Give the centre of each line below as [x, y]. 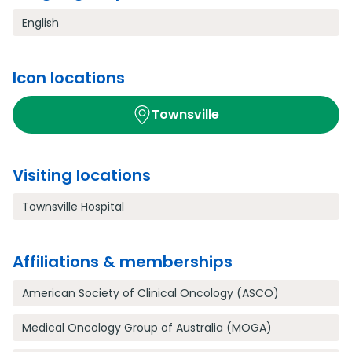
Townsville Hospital [73, 207]
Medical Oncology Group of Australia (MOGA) [147, 328]
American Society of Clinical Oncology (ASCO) [150, 293]
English [40, 23]
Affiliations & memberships [123, 262]
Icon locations [69, 78]
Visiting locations [82, 175]
